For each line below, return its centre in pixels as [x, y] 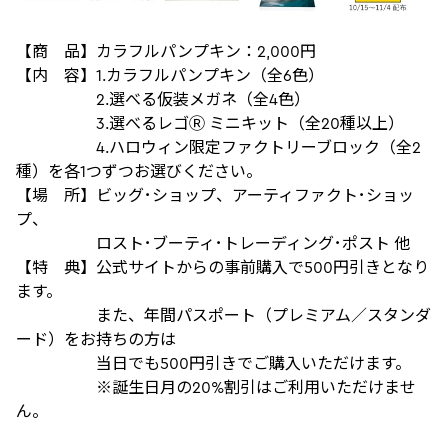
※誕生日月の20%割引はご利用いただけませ [216, 387]
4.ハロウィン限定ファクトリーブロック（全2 [218, 147]
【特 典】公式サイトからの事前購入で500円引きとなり [222, 267]
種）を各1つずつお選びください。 [139, 171]
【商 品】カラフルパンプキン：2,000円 [166, 51]
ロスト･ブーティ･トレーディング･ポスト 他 [213, 243]
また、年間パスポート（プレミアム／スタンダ [223, 315]
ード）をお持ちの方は [96, 339]
